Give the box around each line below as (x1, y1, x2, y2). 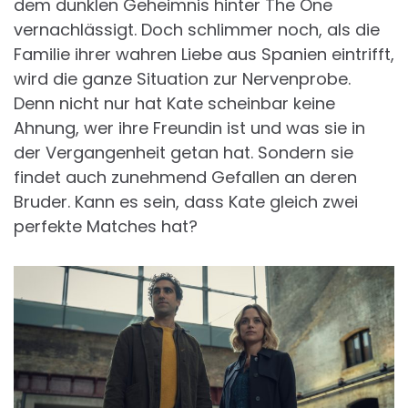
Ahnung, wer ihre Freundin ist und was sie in (14, 116, 365, 139)
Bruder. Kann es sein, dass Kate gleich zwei (14, 189, 358, 213)
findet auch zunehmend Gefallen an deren (14, 165, 357, 189)
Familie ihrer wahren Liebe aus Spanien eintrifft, (14, 42, 394, 66)
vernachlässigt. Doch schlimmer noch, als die (14, 17, 380, 41)
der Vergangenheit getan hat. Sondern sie (14, 140, 353, 164)
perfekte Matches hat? (14, 214, 198, 238)
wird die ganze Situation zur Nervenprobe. (14, 66, 351, 90)
